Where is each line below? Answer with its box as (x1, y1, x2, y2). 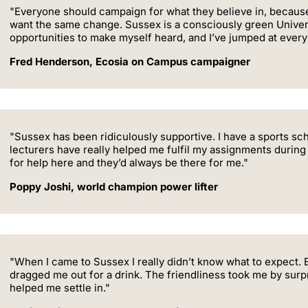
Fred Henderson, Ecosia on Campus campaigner (10, 54, 250, 68)
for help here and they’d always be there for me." (10, 155, 248, 169)
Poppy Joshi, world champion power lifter (10, 179, 218, 193)
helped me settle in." (10, 280, 110, 294)
